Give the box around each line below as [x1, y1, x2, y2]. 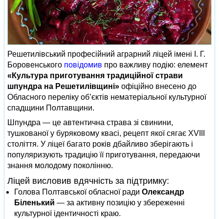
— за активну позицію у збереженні [55, 198, 185, 207]
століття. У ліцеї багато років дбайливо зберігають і [7, 140, 193, 148]
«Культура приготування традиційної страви [7, 71, 183, 80]
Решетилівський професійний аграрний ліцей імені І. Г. [7, 50, 205, 58]
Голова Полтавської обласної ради [14, 188, 142, 196]
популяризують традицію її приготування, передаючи [7, 151, 200, 159]
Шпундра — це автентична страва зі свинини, [7, 118, 173, 127]
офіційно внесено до [119, 82, 197, 90]
